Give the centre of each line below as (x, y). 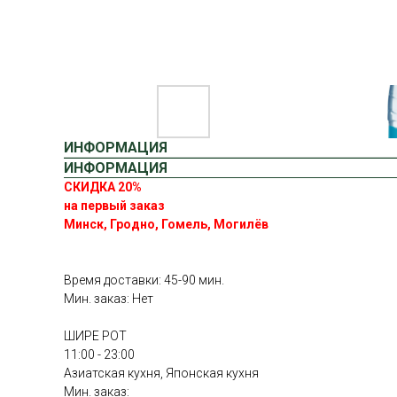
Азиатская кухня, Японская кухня (161, 373)
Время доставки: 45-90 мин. (144, 280)
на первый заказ (114, 206)
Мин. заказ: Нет (109, 299)
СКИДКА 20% (103, 187)
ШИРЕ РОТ (95, 336)
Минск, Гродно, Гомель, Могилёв (166, 224)
